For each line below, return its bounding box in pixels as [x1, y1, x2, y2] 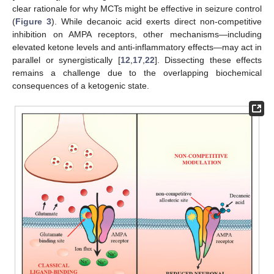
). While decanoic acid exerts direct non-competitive [51, 16, 262, 26]
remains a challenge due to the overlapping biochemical [12, 67, 262, 78]
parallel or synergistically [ [12, 54, 120, 65]
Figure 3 [15, 16, 51, 26]
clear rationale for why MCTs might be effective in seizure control [12, 3, 262, 13]
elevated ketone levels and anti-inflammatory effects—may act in [12, 42, 262, 52]
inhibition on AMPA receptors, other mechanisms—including [12, 29, 262, 39]
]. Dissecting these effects [154, 54, 262, 65]
